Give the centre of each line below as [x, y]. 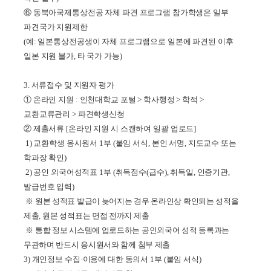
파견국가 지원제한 [55, 27]
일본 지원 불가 [48, 56]
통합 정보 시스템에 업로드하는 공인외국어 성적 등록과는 [132, 230]
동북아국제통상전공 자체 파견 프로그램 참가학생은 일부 [131, 12]
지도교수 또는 [212, 143]
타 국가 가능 [98, 56]
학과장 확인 [44, 157]
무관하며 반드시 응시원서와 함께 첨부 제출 [97, 244]
